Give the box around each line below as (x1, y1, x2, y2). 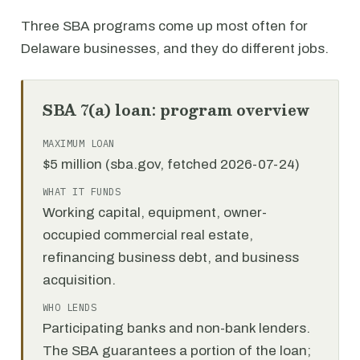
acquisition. (43, 272, 116, 288)
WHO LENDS (43, 301, 97, 313)
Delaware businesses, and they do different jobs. (21, 41, 329, 56)
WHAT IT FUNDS (43, 186, 121, 198)
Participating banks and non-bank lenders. (43, 321, 310, 336)
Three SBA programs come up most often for (21, 18, 308, 34)
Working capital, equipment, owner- (43, 205, 267, 220)
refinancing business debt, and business (43, 250, 299, 265)
